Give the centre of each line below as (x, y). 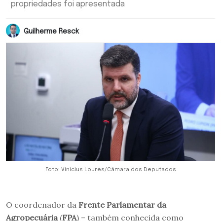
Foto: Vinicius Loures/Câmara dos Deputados (110, 169)
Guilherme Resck (51, 31)
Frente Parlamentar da (122, 204)
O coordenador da (42, 204)
